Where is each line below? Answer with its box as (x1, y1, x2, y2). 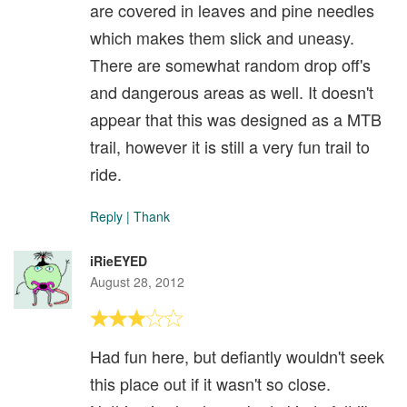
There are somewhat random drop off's (90, 52, 371, 76)
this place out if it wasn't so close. (90, 371, 331, 395)
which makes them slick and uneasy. (90, 25, 354, 49)
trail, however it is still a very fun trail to (90, 134, 370, 158)
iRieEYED (90, 251, 147, 270)
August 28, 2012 (90, 272, 184, 291)
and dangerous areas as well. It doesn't (90, 79, 373, 104)
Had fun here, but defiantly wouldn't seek (90, 343, 384, 368)
